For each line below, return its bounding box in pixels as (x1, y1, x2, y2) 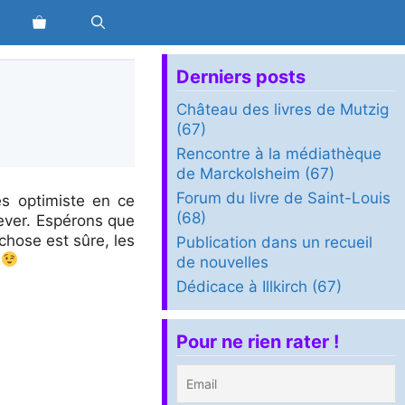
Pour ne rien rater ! (176, 331, 340, 353)
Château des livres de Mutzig (176, 100, 390, 118)
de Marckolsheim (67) (176, 165, 335, 183)
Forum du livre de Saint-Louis (176, 189, 391, 207)
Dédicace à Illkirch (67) (176, 278, 343, 296)
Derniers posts (176, 66, 306, 88)
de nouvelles (176, 253, 269, 271)
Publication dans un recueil (176, 233, 373, 251)
